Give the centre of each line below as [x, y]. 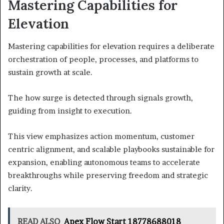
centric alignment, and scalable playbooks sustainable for [111, 149]
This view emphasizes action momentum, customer [101, 136]
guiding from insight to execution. [70, 110]
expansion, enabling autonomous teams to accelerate [104, 162]
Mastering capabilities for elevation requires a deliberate [111, 46]
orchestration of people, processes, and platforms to [103, 59]
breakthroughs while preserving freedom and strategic [108, 175]
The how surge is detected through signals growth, [100, 97]
